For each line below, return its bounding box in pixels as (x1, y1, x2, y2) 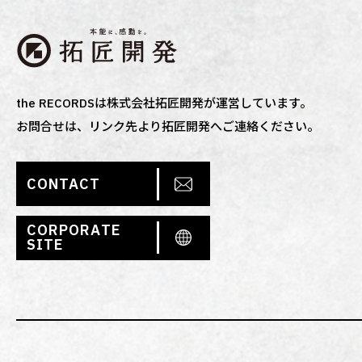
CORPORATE (27, 221, 121, 240)
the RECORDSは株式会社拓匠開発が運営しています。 (16, 95, 313, 112)
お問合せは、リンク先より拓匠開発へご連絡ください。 (16, 119, 320, 135)
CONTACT (27, 174, 101, 193)
